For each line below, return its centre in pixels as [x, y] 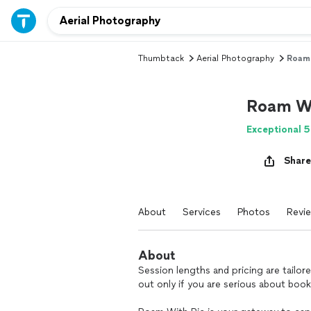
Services [202, 212]
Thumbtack [161, 58]
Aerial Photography [235, 58]
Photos [254, 212]
